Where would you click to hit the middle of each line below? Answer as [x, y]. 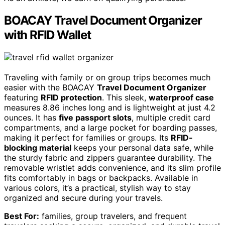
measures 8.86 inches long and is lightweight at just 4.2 [110, 107]
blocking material [38, 147]
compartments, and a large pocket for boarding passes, [110, 127]
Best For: [22, 216]
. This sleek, [125, 97]
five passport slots [95, 117]
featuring [22, 97]
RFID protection [71, 97]
